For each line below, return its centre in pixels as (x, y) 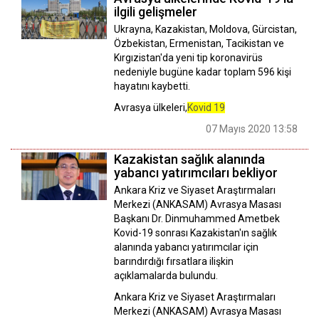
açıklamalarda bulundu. (166, 275)
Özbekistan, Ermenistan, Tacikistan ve (199, 43)
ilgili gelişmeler (156, 11)
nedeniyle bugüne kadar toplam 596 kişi (203, 72)
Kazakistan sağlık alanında (189, 159)
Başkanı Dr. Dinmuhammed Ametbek (197, 218)
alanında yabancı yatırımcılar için (186, 247)
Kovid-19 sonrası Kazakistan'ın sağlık (195, 232)
